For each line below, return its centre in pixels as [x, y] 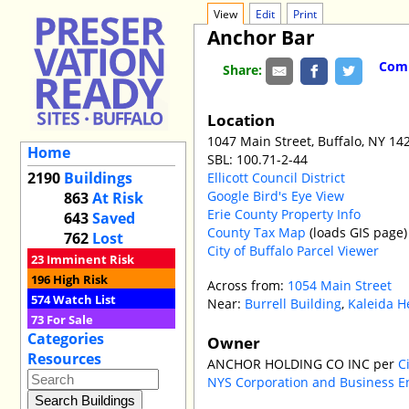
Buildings [98, 178]
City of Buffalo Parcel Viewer [294, 250]
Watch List [84, 300]
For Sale [69, 320]
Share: [245, 69]
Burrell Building [294, 304]
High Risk [80, 280]
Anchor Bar [262, 37]
